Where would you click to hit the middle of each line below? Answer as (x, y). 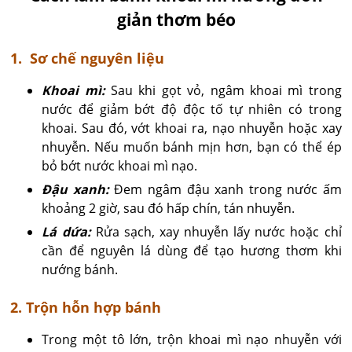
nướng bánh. (80, 269)
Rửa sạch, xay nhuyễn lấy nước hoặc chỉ (216, 231)
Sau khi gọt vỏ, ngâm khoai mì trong (223, 90)
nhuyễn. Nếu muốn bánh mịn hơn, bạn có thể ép (192, 147)
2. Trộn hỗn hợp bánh (86, 307)
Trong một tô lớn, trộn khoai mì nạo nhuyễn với (192, 339)
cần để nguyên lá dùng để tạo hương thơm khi (192, 250)
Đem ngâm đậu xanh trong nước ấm (225, 189)
